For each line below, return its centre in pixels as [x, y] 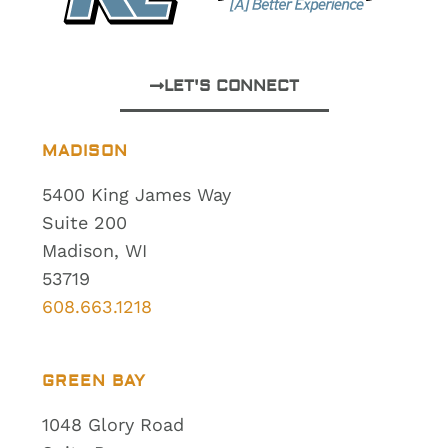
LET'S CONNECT [231, 85]
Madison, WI [95, 250]
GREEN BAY [94, 381]
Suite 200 [85, 222]
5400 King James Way [137, 194]
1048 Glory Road [113, 425]
